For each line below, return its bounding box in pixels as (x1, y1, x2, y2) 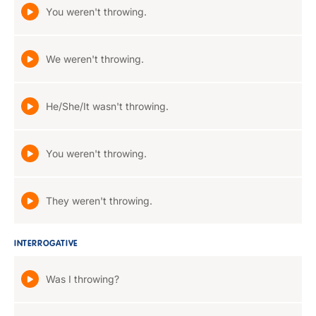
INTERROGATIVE (14, 240, 78, 248)
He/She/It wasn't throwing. (46, 100, 169, 112)
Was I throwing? (46, 273, 119, 285)
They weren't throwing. (46, 195, 152, 207)
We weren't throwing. (46, 53, 144, 65)
